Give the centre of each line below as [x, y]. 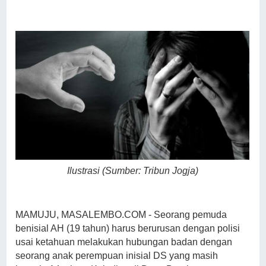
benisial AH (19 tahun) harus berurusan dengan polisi [128, 228]
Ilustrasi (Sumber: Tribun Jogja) [132, 170]
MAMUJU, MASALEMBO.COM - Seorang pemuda [121, 214]
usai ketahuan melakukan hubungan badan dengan [124, 242]
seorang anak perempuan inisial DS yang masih [117, 255]
